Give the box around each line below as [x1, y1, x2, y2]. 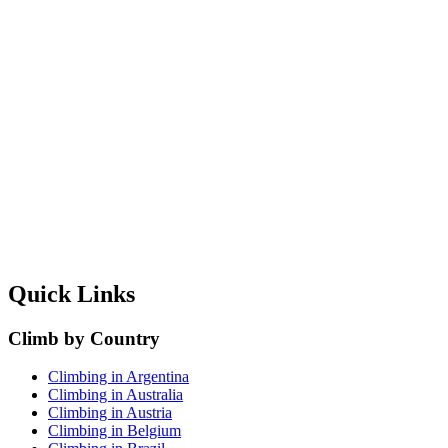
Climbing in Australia [48, 386, 183, 404]
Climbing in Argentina [48, 368, 189, 386]
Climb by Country [8, 327, 160, 349]
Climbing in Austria [48, 404, 172, 422]
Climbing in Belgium [48, 422, 181, 440]
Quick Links [8, 280, 135, 307]
